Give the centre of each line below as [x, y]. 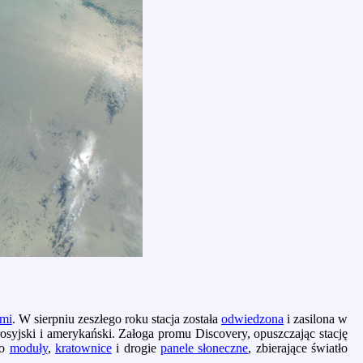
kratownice [83, 348]
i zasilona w [316, 319]
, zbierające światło [298, 348]
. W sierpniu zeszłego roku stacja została [117, 319]
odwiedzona [253, 319]
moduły [28, 348]
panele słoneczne [205, 348]
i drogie [136, 348]
